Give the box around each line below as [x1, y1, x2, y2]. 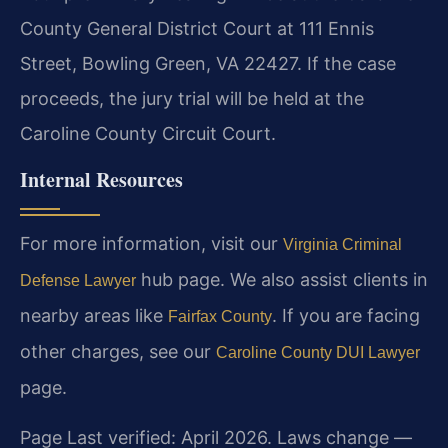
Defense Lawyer [20, 272, 136, 290]
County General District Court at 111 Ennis [20, 18, 374, 39]
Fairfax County [168, 308, 272, 326]
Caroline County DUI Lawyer [216, 344, 420, 362]
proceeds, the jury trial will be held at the [20, 88, 364, 109]
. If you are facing [272, 305, 420, 327]
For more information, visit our [20, 233, 283, 255]
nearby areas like [20, 305, 168, 327]
